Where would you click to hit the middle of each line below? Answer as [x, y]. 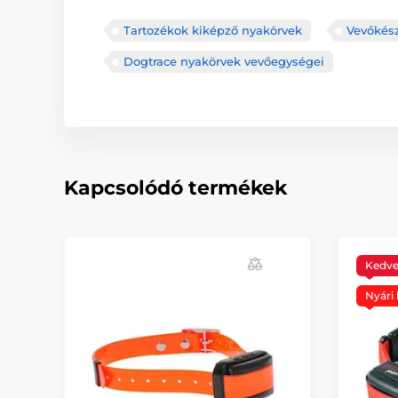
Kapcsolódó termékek [175, 188]
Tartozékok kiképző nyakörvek [213, 30]
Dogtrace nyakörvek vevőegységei [224, 61]
